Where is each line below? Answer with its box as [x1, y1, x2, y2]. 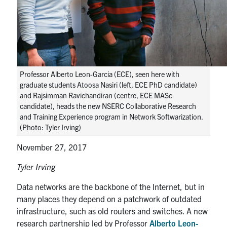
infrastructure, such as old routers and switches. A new [17, 205, 208, 216]
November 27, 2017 [17, 141, 87, 152]
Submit [179, 103, 204, 114]
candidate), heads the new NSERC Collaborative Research [20, 101, 197, 110]
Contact [39, 63, 61, 72]
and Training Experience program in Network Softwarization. [20, 111, 204, 121]
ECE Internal [39, 24, 75, 33]
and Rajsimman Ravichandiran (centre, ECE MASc [20, 90, 173, 100]
